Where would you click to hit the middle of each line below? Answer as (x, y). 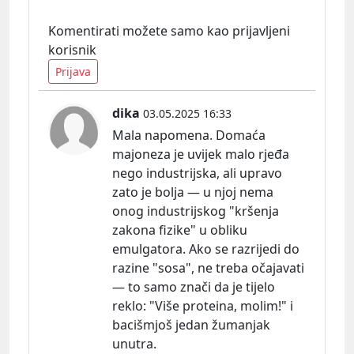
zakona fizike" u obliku (180, 230)
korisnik (72, 49)
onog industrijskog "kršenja (196, 211)
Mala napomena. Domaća (189, 135)
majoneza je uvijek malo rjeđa (201, 154)
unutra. (134, 343)
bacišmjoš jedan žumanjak (191, 324)
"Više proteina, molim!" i (220, 305)
